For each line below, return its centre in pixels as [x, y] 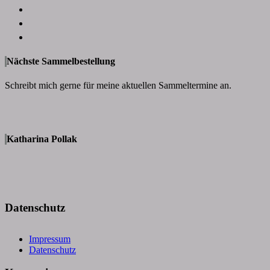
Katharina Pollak [42, 139]
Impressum [50, 239]
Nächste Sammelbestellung [61, 61]
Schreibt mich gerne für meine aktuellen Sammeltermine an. [118, 85]
